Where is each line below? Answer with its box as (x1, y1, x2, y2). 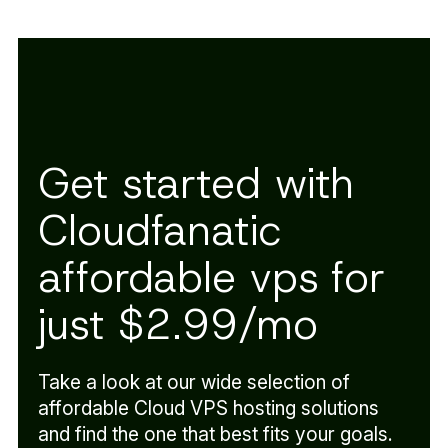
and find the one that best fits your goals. (38, 421, 393, 446)
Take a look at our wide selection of (38, 369, 350, 394)
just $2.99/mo (38, 295, 318, 352)
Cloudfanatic (38, 201, 282, 258)
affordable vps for (38, 248, 386, 305)
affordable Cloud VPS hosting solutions (38, 395, 379, 420)
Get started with (38, 154, 355, 211)
